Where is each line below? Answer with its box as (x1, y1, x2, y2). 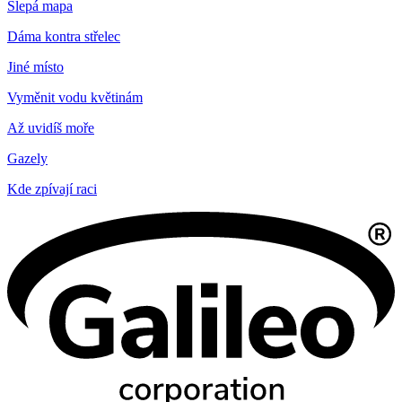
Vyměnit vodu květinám (7, 89, 143, 105)
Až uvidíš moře (7, 119, 94, 135)
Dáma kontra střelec (7, 28, 120, 44)
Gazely (7, 150, 48, 166)
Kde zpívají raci (7, 180, 97, 197)
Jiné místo (7, 58, 64, 74)
